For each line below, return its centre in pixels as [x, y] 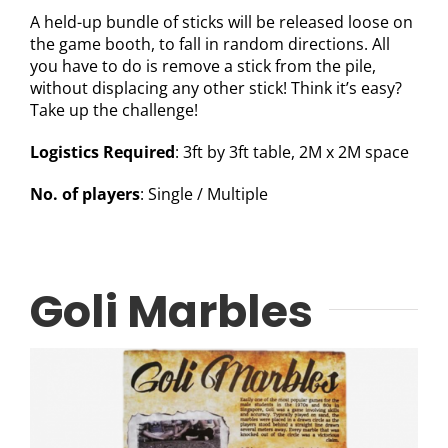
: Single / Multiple [203, 194]
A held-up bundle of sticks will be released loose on [221, 22]
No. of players [84, 194]
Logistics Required [102, 152]
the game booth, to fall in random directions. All [209, 44]
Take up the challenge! [113, 110]
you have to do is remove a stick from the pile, [202, 66]
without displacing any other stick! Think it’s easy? [215, 88]
